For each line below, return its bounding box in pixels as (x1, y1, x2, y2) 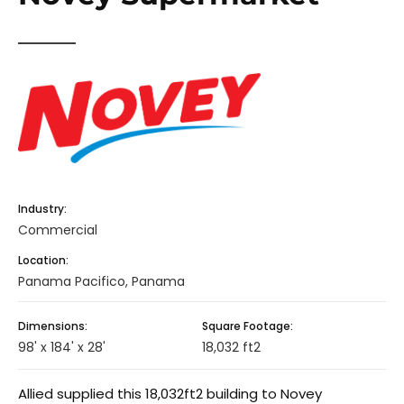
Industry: (18, 200, 67, 216)
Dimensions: (18, 317, 87, 334)
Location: (18, 252, 69, 268)
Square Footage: (202, 317, 293, 334)
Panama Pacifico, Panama (18, 271, 185, 290)
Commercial (18, 220, 97, 239)
